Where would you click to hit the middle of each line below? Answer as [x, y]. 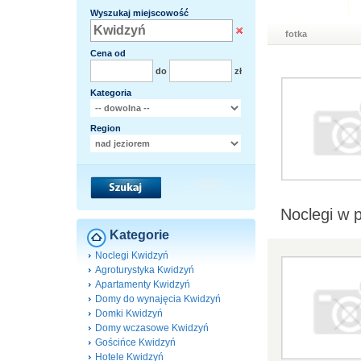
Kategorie [139, 235]
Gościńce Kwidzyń [135, 342]
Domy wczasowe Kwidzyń [152, 328]
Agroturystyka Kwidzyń [145, 270]
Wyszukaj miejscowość [139, 13]
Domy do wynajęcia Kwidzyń [158, 299]
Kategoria [111, 93]
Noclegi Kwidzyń [132, 255]
